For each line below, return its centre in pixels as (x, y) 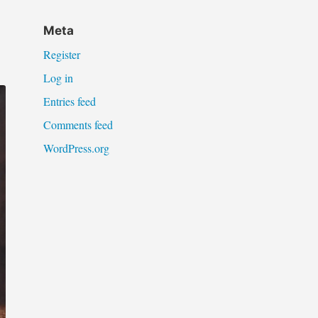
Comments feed (78, 124)
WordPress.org (76, 148)
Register (61, 54)
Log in (58, 77)
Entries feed (69, 101)
